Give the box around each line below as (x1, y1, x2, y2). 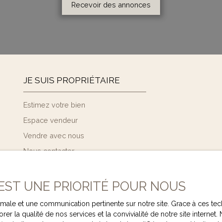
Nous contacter (23, 147, 74, 155)
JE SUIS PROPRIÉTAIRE (23, 75, 120, 85)
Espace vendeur (23, 116, 78, 124)
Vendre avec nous (23, 131, 84, 140)
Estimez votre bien (23, 101, 85, 109)
